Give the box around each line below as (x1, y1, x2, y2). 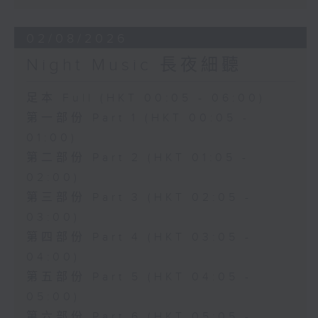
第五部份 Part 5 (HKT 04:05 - (26, 270, 252, 285)
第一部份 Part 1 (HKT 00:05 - (26, 111, 250, 126)
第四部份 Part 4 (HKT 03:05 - (26, 231, 252, 245)
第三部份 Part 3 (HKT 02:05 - (26, 191, 252, 205)
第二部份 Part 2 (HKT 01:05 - (26, 151, 249, 165)
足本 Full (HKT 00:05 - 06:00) (26, 92, 265, 106)
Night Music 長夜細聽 (26, 55, 242, 76)
